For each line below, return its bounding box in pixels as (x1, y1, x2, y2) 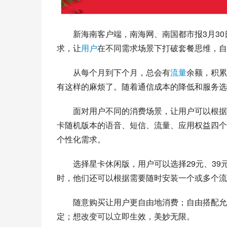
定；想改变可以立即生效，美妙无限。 (57, 210, 195, 222)
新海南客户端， (73, 28, 130, 40)
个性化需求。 (57, 133, 105, 145)
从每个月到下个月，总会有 (73, 66, 170, 78)
